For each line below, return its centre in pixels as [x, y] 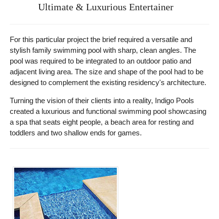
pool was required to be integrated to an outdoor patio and [100, 61]
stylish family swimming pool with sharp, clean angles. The [103, 50]
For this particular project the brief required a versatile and [101, 39]
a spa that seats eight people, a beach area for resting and [102, 122]
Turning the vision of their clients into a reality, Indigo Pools [102, 100]
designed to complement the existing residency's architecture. [108, 82]
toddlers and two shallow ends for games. [76, 133]
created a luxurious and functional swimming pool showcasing [108, 111]
